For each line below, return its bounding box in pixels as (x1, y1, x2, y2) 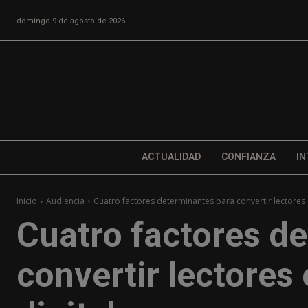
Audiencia (46, 195, 85, 208)
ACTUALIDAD (141, 151, 201, 163)
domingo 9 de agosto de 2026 (16, 16, 125, 25)
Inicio (16, 195, 37, 208)
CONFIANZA (221, 151, 276, 163)
